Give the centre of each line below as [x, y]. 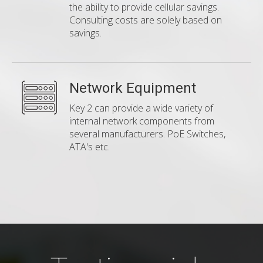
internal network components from [142, 121]
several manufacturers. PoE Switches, [147, 134]
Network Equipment [133, 88]
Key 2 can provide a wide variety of [141, 108]
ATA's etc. [90, 147]
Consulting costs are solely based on [146, 20]
